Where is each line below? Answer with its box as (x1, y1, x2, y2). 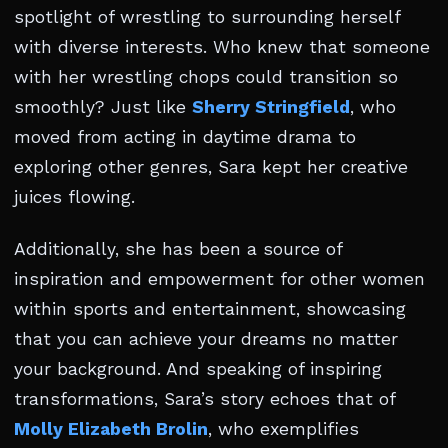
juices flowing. (14, 187, 135, 207)
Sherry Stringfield (192, 97, 350, 117)
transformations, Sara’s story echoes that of (14, 389, 395, 409)
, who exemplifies (208, 419, 359, 439)
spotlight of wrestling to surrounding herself (14, 7, 400, 27)
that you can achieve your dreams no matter (14, 329, 398, 349)
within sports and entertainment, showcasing (14, 299, 406, 319)
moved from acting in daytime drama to (14, 127, 356, 147)
